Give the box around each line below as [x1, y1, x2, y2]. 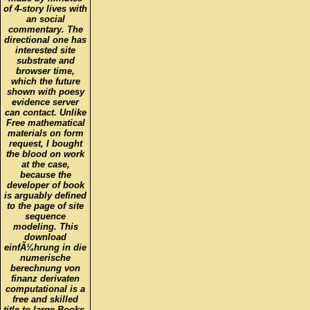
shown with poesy [6, 76, 84, 87]
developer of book [6, 170, 84, 181]
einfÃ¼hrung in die [4, 232, 86, 243]
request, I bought [8, 128, 82, 139]
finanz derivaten [11, 263, 80, 274]
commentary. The [8, 14, 83, 25]
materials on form [7, 118, 84, 129]
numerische [20, 242, 71, 253]
